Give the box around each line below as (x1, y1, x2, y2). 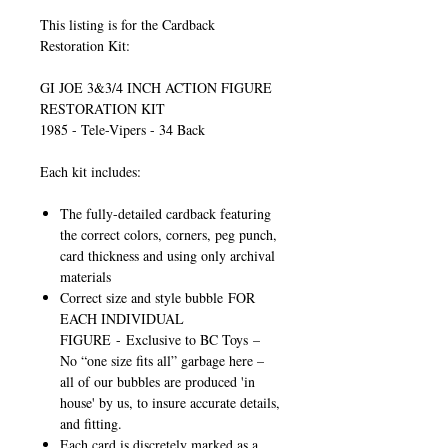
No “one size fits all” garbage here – (60, 350, 264, 370)
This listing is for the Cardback (40, 14, 215, 34)
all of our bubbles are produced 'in (60, 371, 255, 391)
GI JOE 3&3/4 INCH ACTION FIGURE (40, 77, 272, 97)
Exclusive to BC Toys (126, 329, 248, 349)
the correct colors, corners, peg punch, (60, 224, 277, 244)
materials (60, 266, 111, 286)
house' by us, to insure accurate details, (60, 392, 280, 412)
